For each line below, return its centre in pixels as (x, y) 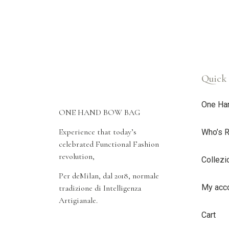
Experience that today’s (98, 132)
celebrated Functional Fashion (109, 144)
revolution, (77, 157)
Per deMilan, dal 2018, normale (109, 176)
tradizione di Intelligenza (100, 188)
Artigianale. (78, 201)
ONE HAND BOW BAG (99, 112)
